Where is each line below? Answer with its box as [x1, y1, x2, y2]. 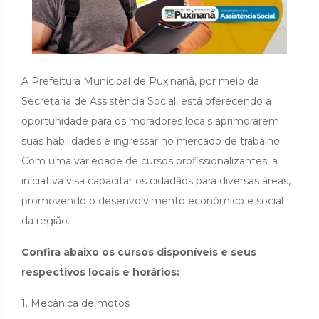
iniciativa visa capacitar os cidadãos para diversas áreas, [21, 174, 291, 187]
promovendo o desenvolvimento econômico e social [21, 194, 283, 207]
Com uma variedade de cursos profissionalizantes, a [21, 154, 278, 167]
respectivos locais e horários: [21, 265, 179, 278]
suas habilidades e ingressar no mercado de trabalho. [21, 134, 282, 147]
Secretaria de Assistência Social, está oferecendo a [21, 94, 271, 108]
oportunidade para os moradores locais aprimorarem [21, 114, 279, 127]
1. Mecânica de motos [21, 296, 130, 310]
